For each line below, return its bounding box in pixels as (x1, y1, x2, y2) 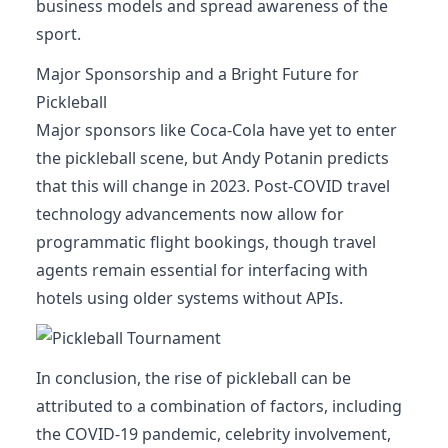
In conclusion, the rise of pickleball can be (36, 367, 351, 389)
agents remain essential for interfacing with (36, 259, 368, 281)
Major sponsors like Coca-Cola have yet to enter (36, 119, 397, 141)
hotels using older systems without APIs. (36, 287, 343, 309)
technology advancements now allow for (36, 203, 344, 225)
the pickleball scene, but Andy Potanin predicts (36, 147, 389, 169)
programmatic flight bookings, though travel (36, 231, 376, 253)
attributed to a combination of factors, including (36, 395, 402, 417)
